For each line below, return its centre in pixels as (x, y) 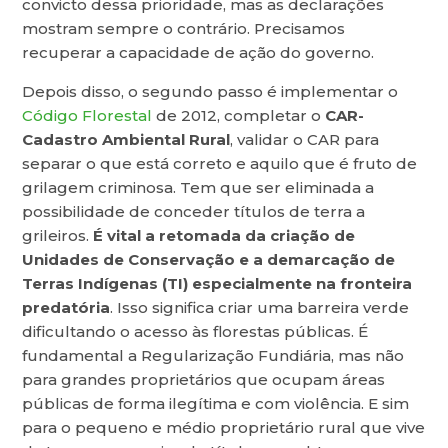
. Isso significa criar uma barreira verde (260, 308)
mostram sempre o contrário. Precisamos (184, 29)
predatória (66, 308)
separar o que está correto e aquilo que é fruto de (220, 164)
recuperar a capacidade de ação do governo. (198, 53)
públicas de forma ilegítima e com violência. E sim (216, 404)
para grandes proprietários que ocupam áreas (204, 380)
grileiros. (58, 236)
